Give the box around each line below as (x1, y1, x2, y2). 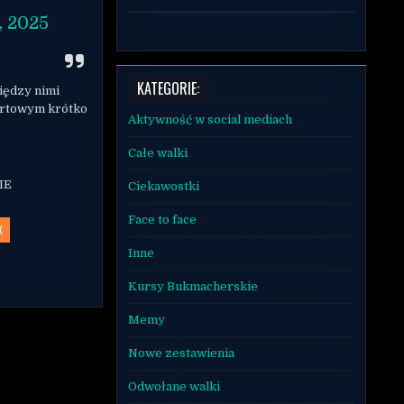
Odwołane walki (127, 379, 220, 393)
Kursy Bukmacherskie (127, 279, 258, 293)
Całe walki (127, 145, 188, 160)
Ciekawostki (127, 179, 199, 193)
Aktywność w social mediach (127, 112, 292, 126)
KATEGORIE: (136, 77, 199, 99)
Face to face (127, 212, 197, 226)
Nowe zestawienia (127, 345, 234, 360)
